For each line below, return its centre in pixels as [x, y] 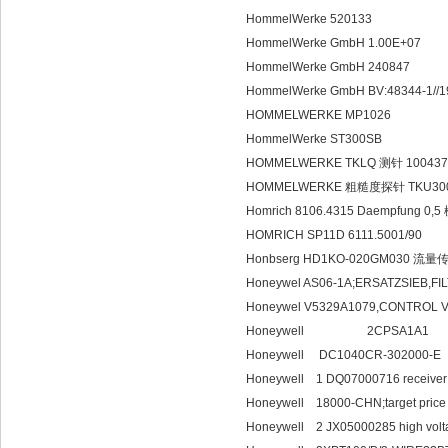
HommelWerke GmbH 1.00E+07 [333, 43]
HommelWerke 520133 [309, 19]
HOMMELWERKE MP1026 [318, 115]
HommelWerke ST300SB [314, 139]
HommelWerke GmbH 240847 [328, 67]
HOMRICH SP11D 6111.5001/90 [334, 235]
